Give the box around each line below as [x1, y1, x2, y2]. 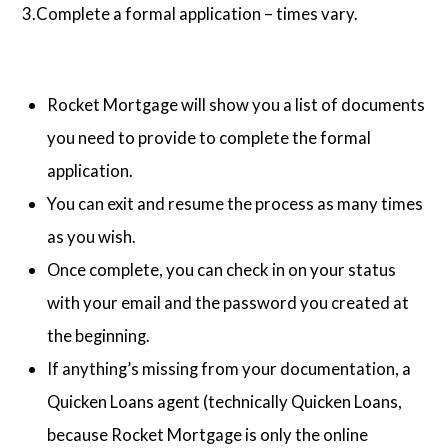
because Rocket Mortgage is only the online [47, 423, 369, 445]
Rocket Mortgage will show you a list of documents [47, 93, 426, 115]
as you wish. [47, 225, 137, 247]
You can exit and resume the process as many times [47, 192, 424, 214]
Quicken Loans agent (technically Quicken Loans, [47, 390, 403, 412]
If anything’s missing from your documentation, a [47, 357, 412, 379]
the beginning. [47, 324, 151, 346]
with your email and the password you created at [47, 291, 410, 313]
